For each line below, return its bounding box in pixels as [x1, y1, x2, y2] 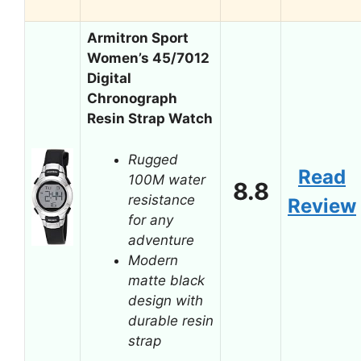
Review [288, 194, 356, 218]
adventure [128, 231, 194, 248]
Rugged [128, 151, 178, 168]
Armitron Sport [87, 30, 189, 46]
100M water [128, 171, 205, 188]
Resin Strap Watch [87, 110, 213, 127]
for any [128, 211, 173, 228]
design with [128, 292, 203, 309]
